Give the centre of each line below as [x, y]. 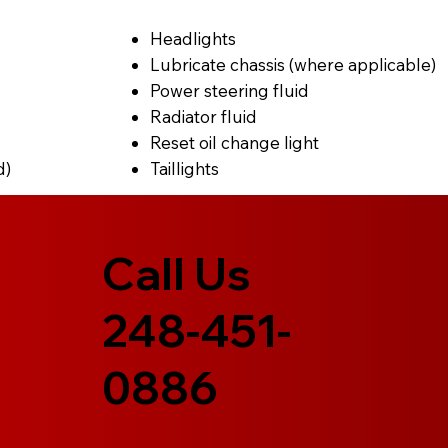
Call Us [177, 273]
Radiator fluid [203, 116]
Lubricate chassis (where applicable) [292, 64]
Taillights [184, 168]
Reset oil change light [234, 142]
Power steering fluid [229, 90]
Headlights [192, 38]
